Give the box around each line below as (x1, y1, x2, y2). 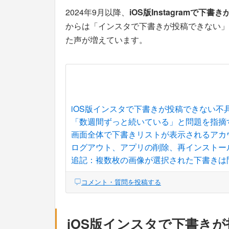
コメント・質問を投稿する (81, 177, 161, 187)
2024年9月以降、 (65, 6, 129, 18)
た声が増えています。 (65, 34, 147, 46)
